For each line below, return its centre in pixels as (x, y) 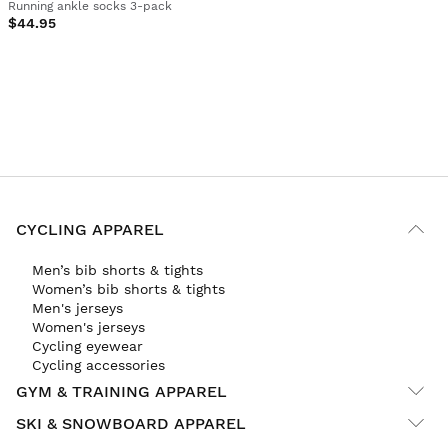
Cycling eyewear (87, 346)
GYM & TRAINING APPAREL (121, 391)
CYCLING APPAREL (90, 229)
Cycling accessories (98, 365)
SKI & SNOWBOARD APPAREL (131, 423)
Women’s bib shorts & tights (128, 289)
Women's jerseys (88, 327)
